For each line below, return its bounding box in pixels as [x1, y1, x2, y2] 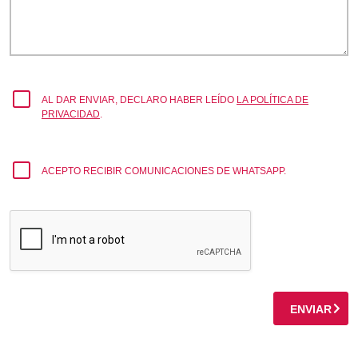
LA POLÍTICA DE [237, 93, 308, 105]
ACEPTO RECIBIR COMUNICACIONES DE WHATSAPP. [42, 165, 286, 177]
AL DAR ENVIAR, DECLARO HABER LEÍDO [42, 93, 237, 105]
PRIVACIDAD [42, 108, 100, 120]
